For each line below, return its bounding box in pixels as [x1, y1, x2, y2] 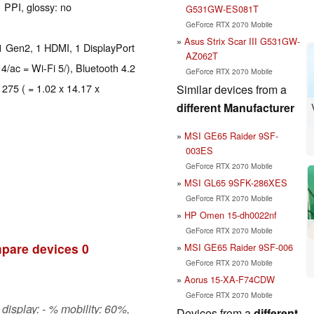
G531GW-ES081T [185, 1, 259, 15]
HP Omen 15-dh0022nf [184, 207, 277, 221]
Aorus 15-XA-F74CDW [184, 272, 275, 286]
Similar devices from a [177, 81, 287, 97]
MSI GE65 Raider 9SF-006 [184, 240, 293, 254]
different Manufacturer [177, 99, 294, 116]
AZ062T [185, 48, 218, 62]
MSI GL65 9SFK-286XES [184, 175, 287, 189]
